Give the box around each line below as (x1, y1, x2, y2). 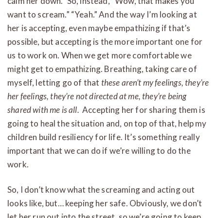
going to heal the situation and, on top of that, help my (7, 118, 207, 128)
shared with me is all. (7, 104, 79, 115)
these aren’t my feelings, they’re (101, 77, 209, 88)
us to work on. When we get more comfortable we (7, 50, 192, 60)
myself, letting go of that (7, 77, 101, 88)
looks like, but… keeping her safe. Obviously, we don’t (7, 198, 202, 208)
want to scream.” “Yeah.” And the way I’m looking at (7, 9, 197, 19)
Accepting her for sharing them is (79, 104, 205, 115)
